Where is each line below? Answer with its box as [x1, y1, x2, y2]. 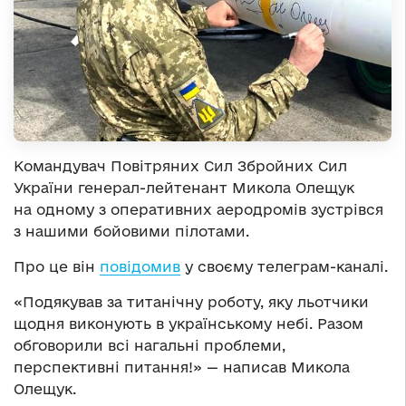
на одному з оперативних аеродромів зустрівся [14, 201, 383, 218]
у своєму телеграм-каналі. [180, 258, 388, 275]
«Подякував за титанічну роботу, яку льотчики [14, 294, 369, 311]
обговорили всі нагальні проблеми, [14, 337, 285, 354]
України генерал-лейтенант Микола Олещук [14, 179, 354, 197]
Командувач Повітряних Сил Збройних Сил [14, 158, 347, 175]
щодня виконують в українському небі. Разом [14, 315, 363, 333]
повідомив [100, 258, 180, 275]
